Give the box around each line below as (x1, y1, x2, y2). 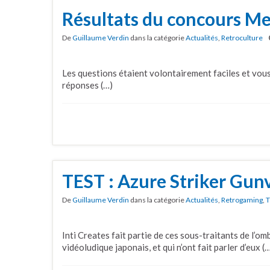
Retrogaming (221, 195, 263, 204)
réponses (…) (62, 80, 113, 91)
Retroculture (221, 33, 263, 43)
